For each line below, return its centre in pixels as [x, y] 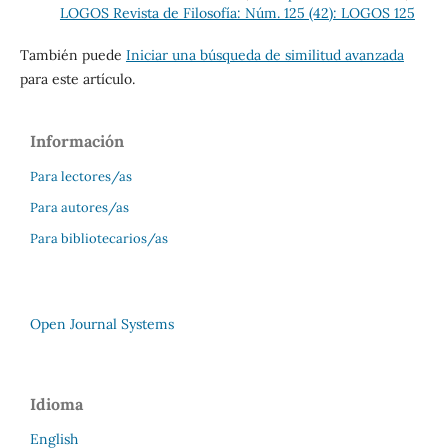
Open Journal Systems [102, 324]
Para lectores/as [81, 177]
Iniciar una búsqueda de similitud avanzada [264, 55]
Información [77, 141]
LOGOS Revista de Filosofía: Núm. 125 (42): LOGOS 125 [237, 13]
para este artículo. [77, 79]
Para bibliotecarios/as [99, 239]
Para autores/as [79, 208]
